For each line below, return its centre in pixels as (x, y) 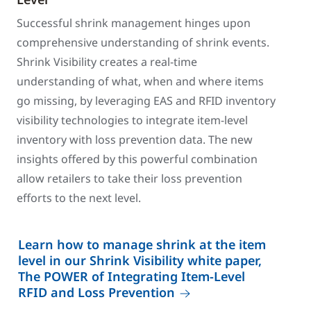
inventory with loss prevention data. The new (135, 140)
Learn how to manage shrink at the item (142, 244)
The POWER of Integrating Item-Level (132, 276)
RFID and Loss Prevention (96, 292)
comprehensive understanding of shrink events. (143, 42)
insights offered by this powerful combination (137, 159)
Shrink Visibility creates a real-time (107, 62)
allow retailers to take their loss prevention (129, 178)
